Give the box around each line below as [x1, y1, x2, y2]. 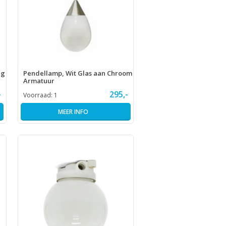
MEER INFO [58, 107, 88, 116]
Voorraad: [23, 90, 54, 99]
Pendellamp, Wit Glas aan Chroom [23, 68, 132, 78]
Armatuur [23, 76, 54, 85]
